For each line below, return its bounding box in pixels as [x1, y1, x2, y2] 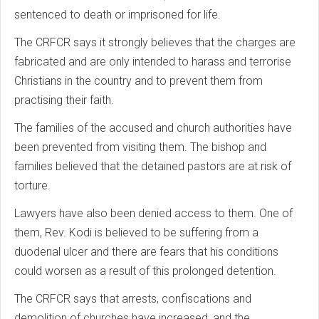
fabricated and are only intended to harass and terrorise [14, 55, 291, 68]
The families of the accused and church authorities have [14, 121, 292, 135]
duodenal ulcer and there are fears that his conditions [14, 245, 278, 258]
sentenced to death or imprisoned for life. [14, 8, 221, 21]
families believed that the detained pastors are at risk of [14, 159, 291, 173]
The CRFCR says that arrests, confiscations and [14, 292, 251, 305]
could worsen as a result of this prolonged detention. [14, 264, 276, 278]
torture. [14, 179, 51, 192]
